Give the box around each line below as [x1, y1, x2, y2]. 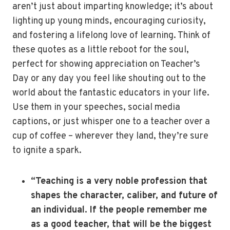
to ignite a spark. [12, 145, 82, 157]
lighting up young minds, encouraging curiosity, [12, 15, 206, 28]
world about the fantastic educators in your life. [12, 87, 209, 100]
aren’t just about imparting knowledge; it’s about [12, 1, 213, 13]
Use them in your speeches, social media [12, 102, 180, 114]
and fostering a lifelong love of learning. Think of [12, 30, 210, 42]
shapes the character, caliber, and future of [31, 190, 218, 202]
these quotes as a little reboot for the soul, [12, 44, 189, 56]
